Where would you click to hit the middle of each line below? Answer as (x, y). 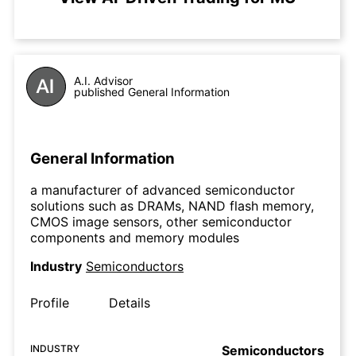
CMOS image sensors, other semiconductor (161, 222)
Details (130, 303)
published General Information (152, 92)
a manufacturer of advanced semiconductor (163, 190)
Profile (50, 303)
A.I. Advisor (103, 81)
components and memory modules (135, 238)
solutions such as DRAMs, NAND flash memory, (172, 206)
